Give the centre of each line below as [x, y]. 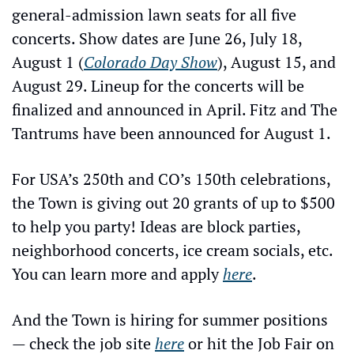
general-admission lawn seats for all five [154, 15]
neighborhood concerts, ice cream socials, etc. [172, 250]
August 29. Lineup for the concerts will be [158, 86]
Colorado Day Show [151, 62]
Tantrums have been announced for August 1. [171, 133]
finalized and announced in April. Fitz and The [175, 109]
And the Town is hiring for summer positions [170, 320]
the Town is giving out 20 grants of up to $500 [173, 203]
